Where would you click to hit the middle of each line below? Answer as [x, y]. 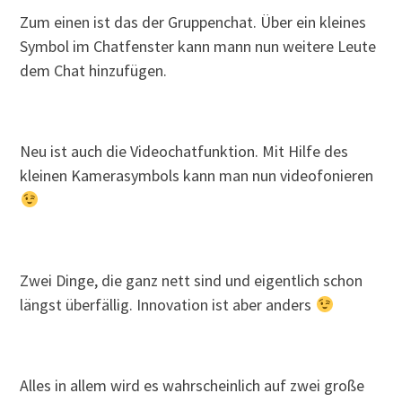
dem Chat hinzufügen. [94, 71]
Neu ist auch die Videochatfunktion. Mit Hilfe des [184, 152]
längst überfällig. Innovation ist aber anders [168, 305]
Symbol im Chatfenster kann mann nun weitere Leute [198, 47]
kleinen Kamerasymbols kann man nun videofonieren [197, 176]
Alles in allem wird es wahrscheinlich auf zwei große [192, 386]
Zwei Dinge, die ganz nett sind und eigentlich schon [192, 281]
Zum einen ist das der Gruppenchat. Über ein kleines [193, 22]
